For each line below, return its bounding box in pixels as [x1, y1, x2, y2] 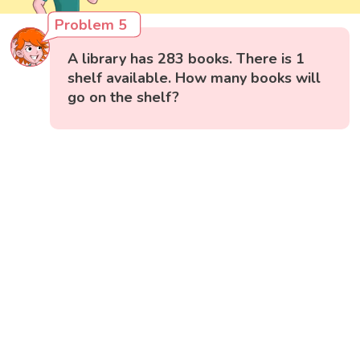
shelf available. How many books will [67, 68, 321, 88]
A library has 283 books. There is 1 [67, 49, 305, 69]
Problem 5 [55, 15, 128, 35]
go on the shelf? [67, 88, 180, 108]
